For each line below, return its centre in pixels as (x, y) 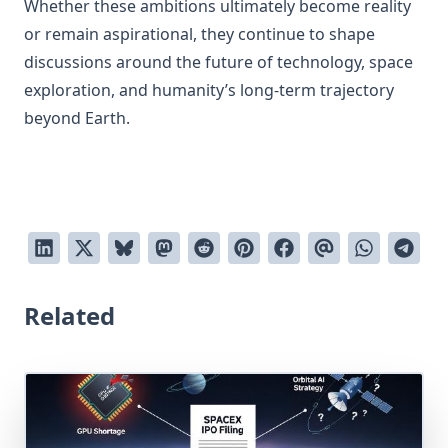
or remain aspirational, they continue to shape (199, 34)
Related (69, 315)
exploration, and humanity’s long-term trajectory (209, 90)
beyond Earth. (77, 118)
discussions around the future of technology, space (218, 62)
